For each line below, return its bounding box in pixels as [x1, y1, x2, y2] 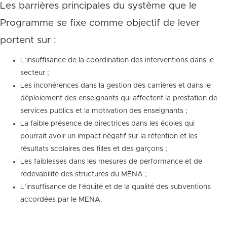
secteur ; [20, 69, 49, 77]
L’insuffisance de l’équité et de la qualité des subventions [20, 183, 211, 191]
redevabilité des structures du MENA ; [20, 171, 147, 178]
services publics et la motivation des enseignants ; [20, 107, 187, 115]
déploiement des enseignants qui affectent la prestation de [20, 95, 217, 102]
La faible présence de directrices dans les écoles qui [20, 120, 195, 127]
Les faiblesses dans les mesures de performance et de [20, 158, 202, 165]
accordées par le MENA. [20, 196, 102, 203]
